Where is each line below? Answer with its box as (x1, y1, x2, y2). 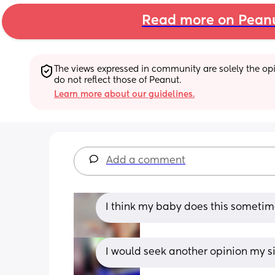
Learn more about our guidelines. (54, 90, 195, 99)
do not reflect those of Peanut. (54, 76, 181, 85)
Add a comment (106, 155, 185, 166)
